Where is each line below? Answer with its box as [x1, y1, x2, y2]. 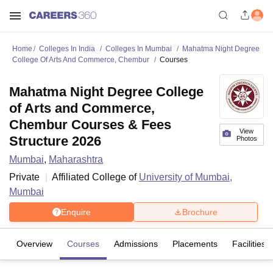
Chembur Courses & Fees [9, 117, 171, 132]
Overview [16, 239, 52, 249]
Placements [172, 239, 218, 249]
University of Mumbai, [139, 172, 232, 182]
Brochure [182, 207, 218, 217]
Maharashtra [49, 154, 103, 165]
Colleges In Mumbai [105, 44, 172, 53]
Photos [236, 135, 257, 142]
